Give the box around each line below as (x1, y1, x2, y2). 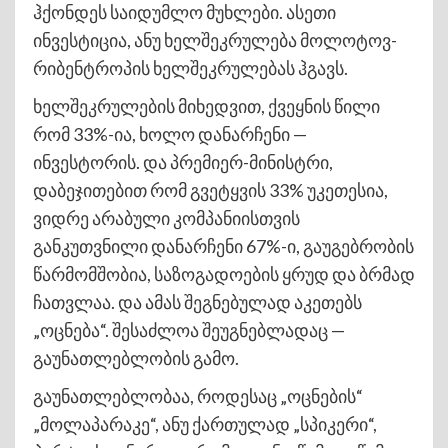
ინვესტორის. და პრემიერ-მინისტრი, (33, 150, 333, 173)
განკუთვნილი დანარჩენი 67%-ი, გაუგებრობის (33, 234, 414, 257)
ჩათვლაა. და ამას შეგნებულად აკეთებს (33, 290, 362, 313)
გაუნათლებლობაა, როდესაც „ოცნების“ (33, 384, 363, 407)
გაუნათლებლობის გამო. (33, 346, 239, 369)
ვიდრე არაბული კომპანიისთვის (33, 206, 300, 229)
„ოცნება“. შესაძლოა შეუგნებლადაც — (33, 318, 345, 341)
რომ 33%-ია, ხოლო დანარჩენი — (33, 122, 307, 145)
